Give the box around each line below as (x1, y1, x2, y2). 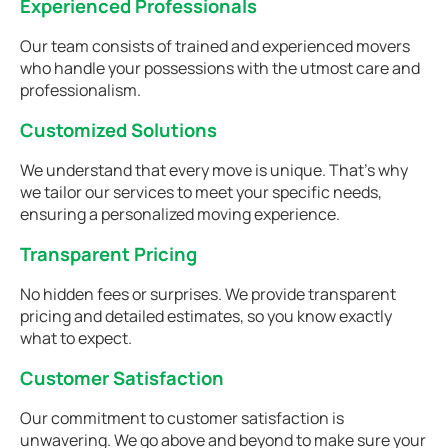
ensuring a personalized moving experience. (20, 202, 340, 225)
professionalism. (20, 78, 141, 101)
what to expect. (20, 326, 132, 349)
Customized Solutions (20, 116, 217, 143)
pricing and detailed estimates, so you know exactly (20, 304, 392, 327)
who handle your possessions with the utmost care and (20, 56, 420, 79)
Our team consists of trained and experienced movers (20, 34, 410, 57)
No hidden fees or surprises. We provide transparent (20, 282, 396, 305)
